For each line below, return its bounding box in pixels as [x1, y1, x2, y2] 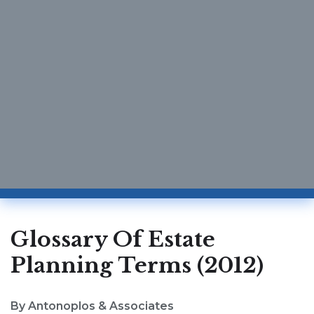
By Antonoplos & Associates [11, 299, 174, 313]
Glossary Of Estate [11, 226, 215, 252]
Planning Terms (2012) [11, 252, 264, 278]
